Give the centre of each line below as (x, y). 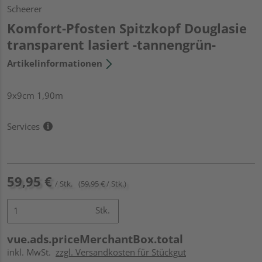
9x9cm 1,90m (35, 95)
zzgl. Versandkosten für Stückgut (121, 252)
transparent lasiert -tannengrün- (111, 44)
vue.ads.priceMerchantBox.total (95, 239)
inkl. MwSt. (31, 252)
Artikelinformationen (55, 63)
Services (23, 126)
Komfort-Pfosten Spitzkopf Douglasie (127, 28)
